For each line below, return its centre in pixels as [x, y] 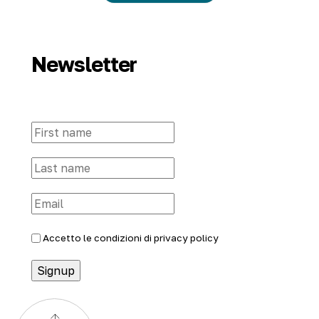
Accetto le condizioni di [98, 237]
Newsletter [84, 64]
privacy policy [186, 237]
